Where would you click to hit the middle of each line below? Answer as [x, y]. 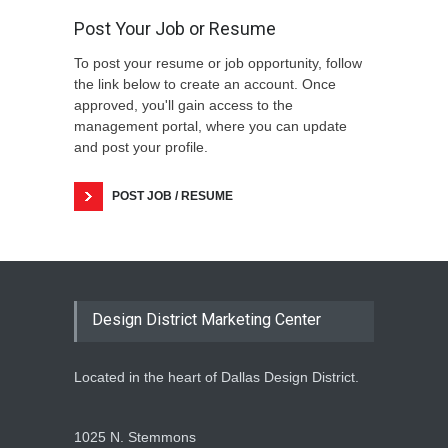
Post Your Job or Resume [175, 28]
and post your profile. [141, 146]
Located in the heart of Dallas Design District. [216, 376]
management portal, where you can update [210, 125]
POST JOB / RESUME [172, 195]
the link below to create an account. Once [205, 83]
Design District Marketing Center [206, 319]
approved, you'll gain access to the [183, 104]
